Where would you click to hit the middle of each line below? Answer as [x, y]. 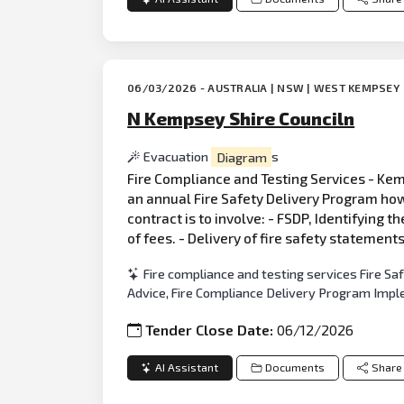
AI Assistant [187, 367]
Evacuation [178, 157]
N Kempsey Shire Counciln [241, 119]
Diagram [241, 157]
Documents [294, 367]
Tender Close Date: [211, 329]
